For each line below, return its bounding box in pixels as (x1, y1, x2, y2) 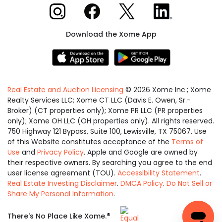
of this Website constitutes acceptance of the (7, 137, 171, 147)
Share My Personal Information (7, 189, 113, 199)
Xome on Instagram (50, 2, 119, 12)
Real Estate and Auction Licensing (7, 85, 123, 95)
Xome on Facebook (84, 2, 152, 12)
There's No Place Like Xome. (7, 211, 107, 221)
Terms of (171, 137, 203, 147)
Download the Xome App (65, 29, 157, 39)
